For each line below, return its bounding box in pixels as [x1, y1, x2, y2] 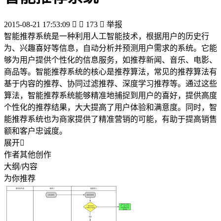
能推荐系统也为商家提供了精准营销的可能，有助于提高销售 [4, 114, 217, 123]
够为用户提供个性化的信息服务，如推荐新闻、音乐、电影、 [4, 55, 217, 64]
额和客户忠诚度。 [4, 126, 67, 135]
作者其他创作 [4, 150, 51, 159]
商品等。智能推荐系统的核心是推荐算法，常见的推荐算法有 [4, 67, 217, 76]
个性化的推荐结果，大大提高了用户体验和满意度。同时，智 [4, 103, 217, 111]
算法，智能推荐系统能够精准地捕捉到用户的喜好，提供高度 [4, 91, 217, 100]
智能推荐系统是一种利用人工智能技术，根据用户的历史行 [4, 32, 209, 40]
